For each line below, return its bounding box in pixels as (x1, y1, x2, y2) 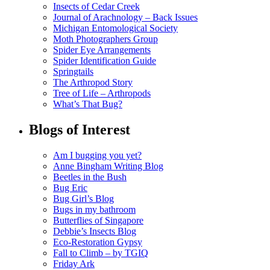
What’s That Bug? (53, 98, 122, 109)
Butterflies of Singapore (53, 215, 143, 225)
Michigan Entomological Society (53, 22, 178, 33)
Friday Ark (53, 258, 95, 269)
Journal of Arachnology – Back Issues (53, 11, 198, 22)
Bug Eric (53, 182, 87, 193)
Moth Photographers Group (53, 33, 158, 44)
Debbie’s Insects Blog (53, 225, 136, 236)
